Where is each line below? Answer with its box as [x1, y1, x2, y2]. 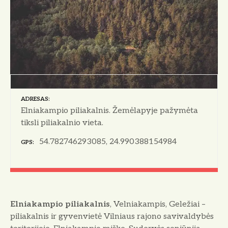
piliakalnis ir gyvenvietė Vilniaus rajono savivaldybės [10, 212, 214, 222]
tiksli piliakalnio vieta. [21, 118, 103, 128]
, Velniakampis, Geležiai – [110, 199, 206, 210]
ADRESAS [21, 96, 48, 103]
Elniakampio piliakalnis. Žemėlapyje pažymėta [21, 106, 198, 116]
